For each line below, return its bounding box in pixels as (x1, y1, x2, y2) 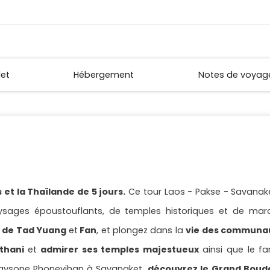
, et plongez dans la (96, 224, 186, 237)
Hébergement (74, 69, 134, 81)
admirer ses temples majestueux (40, 243, 199, 256)
